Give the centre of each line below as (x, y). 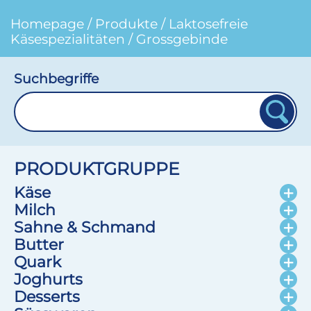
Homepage (47, 24)
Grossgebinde (182, 39)
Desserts (47, 296)
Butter (39, 244)
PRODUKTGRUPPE (97, 169)
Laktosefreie (208, 24)
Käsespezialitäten (68, 39)
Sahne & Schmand (85, 227)
